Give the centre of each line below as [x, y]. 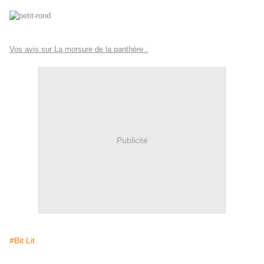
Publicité [132, 140]
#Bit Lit [22, 241]
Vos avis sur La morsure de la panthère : [79, 49]
